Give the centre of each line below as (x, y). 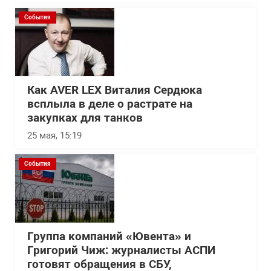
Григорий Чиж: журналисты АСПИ (121, 251)
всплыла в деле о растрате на (110, 104)
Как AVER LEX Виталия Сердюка (115, 90)
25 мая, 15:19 (54, 136)
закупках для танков (85, 118)
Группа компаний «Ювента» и (109, 237)
